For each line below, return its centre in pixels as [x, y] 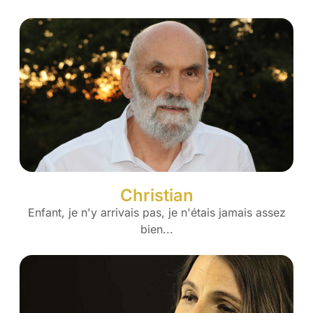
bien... [156, 230]
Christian [156, 196]
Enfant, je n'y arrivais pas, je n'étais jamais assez [156, 213]
